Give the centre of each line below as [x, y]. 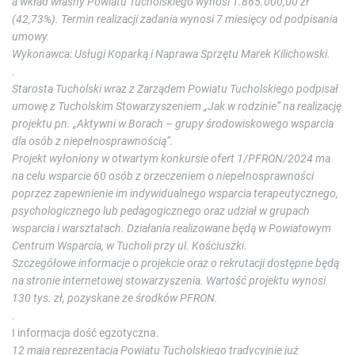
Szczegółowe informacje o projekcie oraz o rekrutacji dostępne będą [176, 263]
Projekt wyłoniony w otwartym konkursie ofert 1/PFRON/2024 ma [171, 159]
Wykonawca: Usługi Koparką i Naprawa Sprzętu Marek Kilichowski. [171, 54]
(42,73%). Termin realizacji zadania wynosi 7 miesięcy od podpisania [175, 19]
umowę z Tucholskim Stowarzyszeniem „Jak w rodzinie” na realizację [177, 107]
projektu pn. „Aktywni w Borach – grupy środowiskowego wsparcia [173, 124]
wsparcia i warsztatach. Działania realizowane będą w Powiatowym [172, 229]
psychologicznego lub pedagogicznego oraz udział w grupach [161, 211]
